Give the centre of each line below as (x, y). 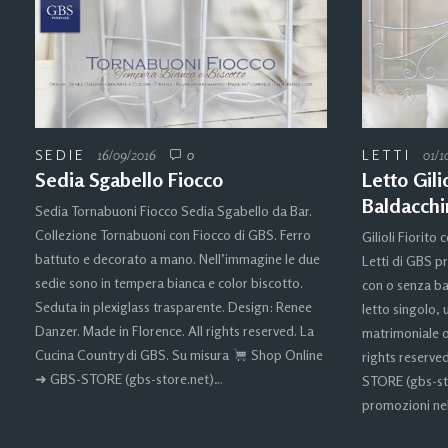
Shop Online (285, 355)
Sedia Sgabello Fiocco (129, 180)
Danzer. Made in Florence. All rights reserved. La (174, 331)
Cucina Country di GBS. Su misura (133, 355)
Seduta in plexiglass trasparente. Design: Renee (173, 307)
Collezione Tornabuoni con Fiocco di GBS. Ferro (173, 235)
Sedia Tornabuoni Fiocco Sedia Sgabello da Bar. (173, 211)
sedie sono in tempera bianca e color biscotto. (169, 283)
